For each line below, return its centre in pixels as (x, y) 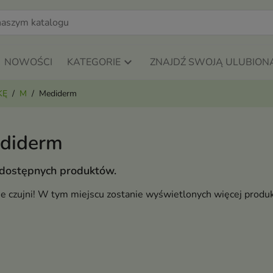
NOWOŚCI (28, 62)
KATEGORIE (94, 62)
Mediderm (58, 94)
